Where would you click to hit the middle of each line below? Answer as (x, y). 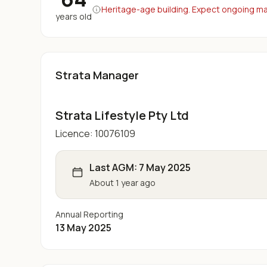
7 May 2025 (165, 167)
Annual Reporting (89, 214)
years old (74, 16)
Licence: (75, 133)
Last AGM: (114, 167)
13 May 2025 (83, 228)
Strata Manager (97, 75)
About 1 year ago (122, 183)
